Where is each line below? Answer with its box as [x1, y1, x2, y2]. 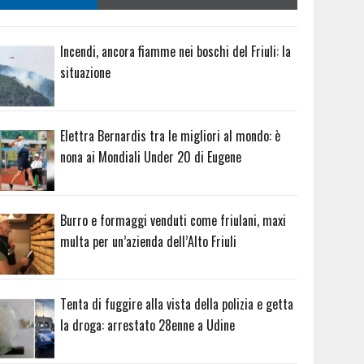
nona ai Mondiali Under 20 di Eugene [60, 146, 242, 167]
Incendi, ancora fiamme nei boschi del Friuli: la [60, 41, 292, 61]
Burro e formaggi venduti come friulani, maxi [60, 210, 287, 230]
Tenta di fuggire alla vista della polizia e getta [60, 294, 294, 314]
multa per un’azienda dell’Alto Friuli [60, 231, 237, 251]
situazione [60, 63, 111, 82]
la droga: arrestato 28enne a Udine [60, 315, 236, 336]
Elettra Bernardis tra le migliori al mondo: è [60, 125, 281, 145]
